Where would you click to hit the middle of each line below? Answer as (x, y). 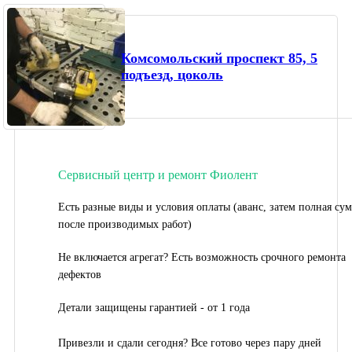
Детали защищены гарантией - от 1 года (154, 307)
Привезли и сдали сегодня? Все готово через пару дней (190, 343)
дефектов (80, 274)
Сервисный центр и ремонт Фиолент (158, 174)
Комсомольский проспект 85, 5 (219, 58)
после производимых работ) (125, 224)
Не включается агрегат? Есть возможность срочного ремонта (202, 257)
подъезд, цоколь (172, 74)
